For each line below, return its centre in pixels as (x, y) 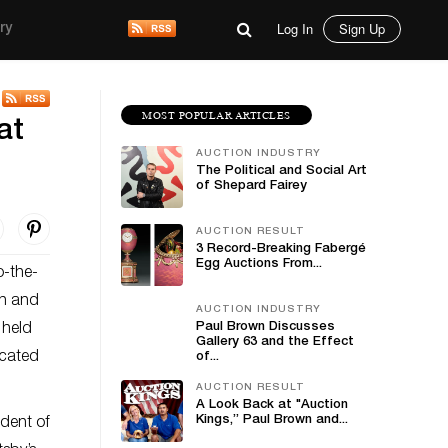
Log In (295, 28)
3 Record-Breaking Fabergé (281, 249)
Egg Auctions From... (259, 264)
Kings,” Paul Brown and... (272, 420)
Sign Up (362, 28)
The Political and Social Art (281, 171)
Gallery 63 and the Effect (275, 342)
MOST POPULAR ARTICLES (216, 115)
